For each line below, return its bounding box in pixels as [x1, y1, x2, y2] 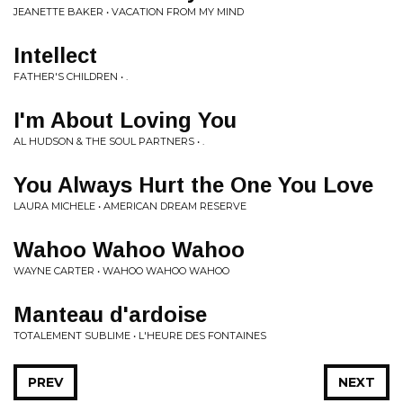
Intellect [13, 43, 97, 67]
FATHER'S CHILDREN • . [13, 70, 128, 83]
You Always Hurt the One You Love [13, 173, 373, 197]
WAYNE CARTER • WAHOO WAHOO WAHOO [13, 264, 229, 277]
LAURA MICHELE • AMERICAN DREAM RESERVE [13, 200, 246, 212]
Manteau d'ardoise [13, 302, 207, 327]
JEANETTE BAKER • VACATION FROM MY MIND [13, 5, 244, 18]
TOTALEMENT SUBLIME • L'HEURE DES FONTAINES [13, 329, 266, 342]
